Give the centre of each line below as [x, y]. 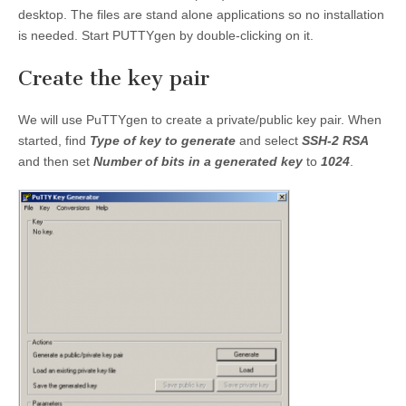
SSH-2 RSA [335, 141]
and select [269, 141]
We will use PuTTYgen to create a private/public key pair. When [200, 120]
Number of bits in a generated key [198, 162]
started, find [54, 141]
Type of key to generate [163, 141]
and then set [56, 162]
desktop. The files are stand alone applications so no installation [201, 15]
